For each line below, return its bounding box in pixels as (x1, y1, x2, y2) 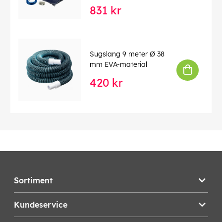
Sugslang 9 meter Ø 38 (90, 49, 165, 58)
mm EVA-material (90, 59, 147, 69)
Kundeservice (14, 200, 67, 210)
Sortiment (14, 175, 53, 186)
